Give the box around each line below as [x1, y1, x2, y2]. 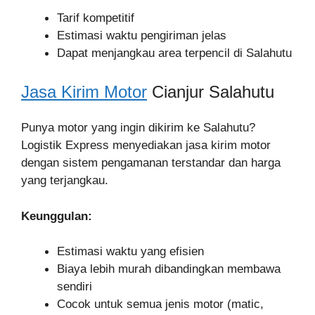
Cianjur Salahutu [147, 82, 274, 101]
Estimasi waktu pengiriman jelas [57, 28, 226, 42]
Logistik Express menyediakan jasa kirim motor [21, 139, 271, 152]
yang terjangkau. [21, 174, 108, 187]
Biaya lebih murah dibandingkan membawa [57, 262, 281, 276]
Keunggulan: [21, 209, 92, 223]
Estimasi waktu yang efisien [57, 245, 204, 258]
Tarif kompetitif [57, 11, 134, 25]
